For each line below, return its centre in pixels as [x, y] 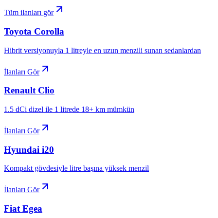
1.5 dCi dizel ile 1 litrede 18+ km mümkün [69, 109]
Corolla [49, 31]
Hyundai [22, 149]
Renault [20, 91]
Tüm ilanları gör [29, 13]
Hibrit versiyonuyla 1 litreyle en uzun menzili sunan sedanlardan [102, 50]
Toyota [18, 31]
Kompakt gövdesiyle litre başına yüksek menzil [76, 168]
